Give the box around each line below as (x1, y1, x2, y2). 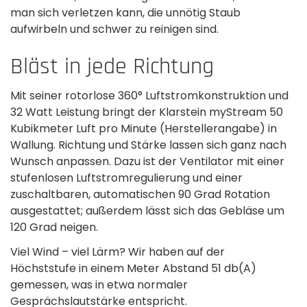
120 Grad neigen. (10, 219, 98, 235)
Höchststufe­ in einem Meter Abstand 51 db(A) (10, 260, 256, 276)
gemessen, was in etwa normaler (10, 277, 188, 293)
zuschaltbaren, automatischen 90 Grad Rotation (10, 186, 270, 202)
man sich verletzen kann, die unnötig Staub (10, 5, 241, 21)
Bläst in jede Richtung (10, 51, 214, 82)
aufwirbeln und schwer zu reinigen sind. (10, 21, 219, 37)
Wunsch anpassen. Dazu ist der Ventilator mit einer (10, 153, 284, 169)
